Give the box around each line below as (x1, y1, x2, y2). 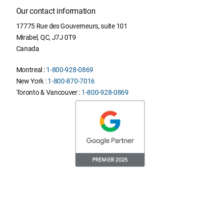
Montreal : (16, 66, 47, 74)
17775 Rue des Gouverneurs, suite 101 (16, 22, 128, 30)
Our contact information (16, 6, 96, 16)
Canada (16, 45, 39, 53)
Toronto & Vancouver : (16, 88, 82, 97)
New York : (16, 77, 48, 85)
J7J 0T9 (52, 33, 76, 42)
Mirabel (16, 33, 38, 42)
